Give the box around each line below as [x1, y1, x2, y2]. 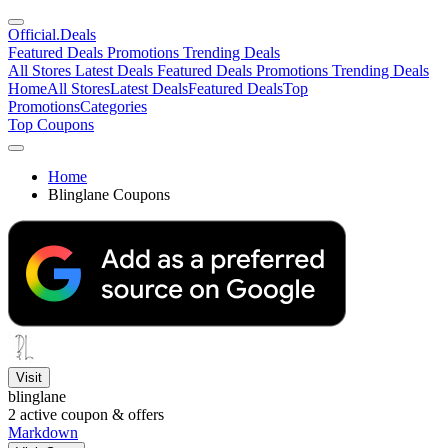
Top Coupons [8, 116, 94, 133]
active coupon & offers [16, 406, 164, 423]
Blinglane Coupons [48, 186, 170, 203]
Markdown [8, 424, 78, 441]
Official [8, 26, 56, 43]
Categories [80, 98, 147, 115]
